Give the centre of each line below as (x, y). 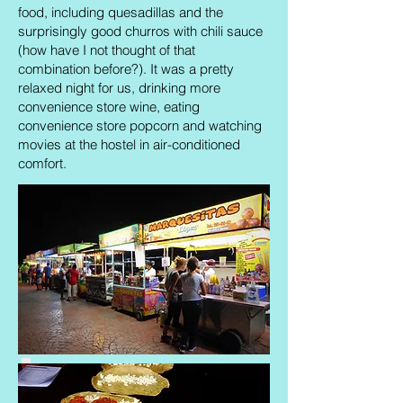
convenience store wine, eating (109, 107)
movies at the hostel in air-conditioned (129, 144)
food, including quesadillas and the (121, 12)
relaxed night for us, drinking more (119, 88)
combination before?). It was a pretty (126, 69)
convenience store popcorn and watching (140, 125)
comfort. (42, 163)
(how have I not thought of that (107, 50)
